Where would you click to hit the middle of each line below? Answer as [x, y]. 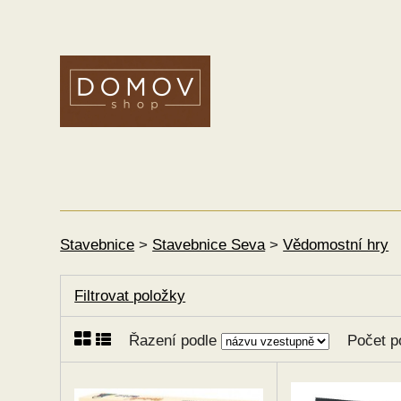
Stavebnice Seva [209, 245]
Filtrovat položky [130, 296]
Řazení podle [175, 341]
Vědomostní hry [336, 245]
